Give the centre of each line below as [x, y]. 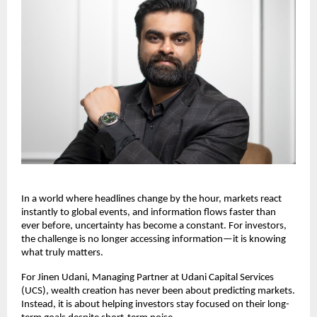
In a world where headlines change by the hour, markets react [151, 200]
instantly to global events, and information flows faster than [149, 213]
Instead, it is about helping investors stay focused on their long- [155, 305]
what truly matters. [62, 253]
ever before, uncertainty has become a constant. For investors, [154, 226]
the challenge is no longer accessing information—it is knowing [154, 240]
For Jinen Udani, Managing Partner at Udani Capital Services [148, 278]
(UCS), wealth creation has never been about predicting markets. [158, 292]
